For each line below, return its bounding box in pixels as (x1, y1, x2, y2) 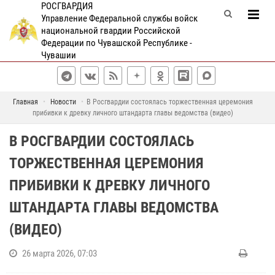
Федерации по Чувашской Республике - (41, 37, 192, 48)
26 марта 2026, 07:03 (22, 248, 97, 259)
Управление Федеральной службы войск (41, 13, 198, 24)
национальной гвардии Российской (41, 25, 180, 36)
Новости (50, 98, 76, 106)
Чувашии (41, 50, 76, 61)
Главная (13, 98, 38, 106)
